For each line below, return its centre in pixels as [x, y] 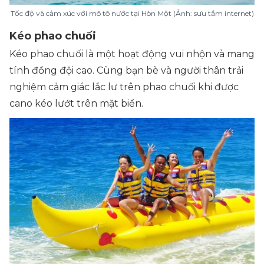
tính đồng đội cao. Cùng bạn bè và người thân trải [126, 71]
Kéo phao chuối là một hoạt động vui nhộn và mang [132, 54]
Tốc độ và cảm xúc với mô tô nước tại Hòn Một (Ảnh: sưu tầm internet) [132, 14]
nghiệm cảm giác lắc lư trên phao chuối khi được [124, 87]
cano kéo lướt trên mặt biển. [76, 104]
